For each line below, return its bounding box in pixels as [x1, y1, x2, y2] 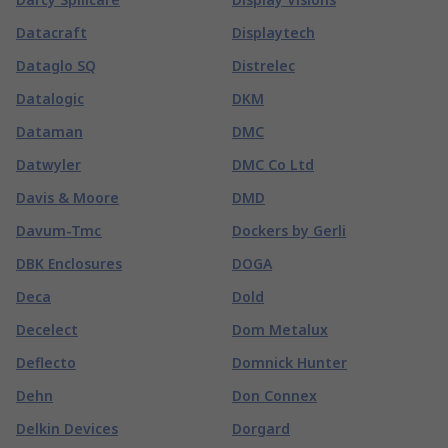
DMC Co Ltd [232, 154, 314, 174]
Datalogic [16, 88, 84, 108]
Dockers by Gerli [232, 220, 346, 240]
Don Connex [232, 385, 317, 405]
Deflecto [16, 352, 76, 372]
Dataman [16, 121, 83, 141]
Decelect [16, 319, 78, 339]
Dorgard [232, 418, 290, 438]
